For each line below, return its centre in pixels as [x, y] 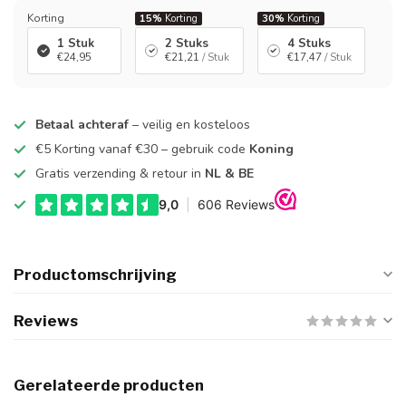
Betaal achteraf [82, 125]
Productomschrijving [95, 275]
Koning [271, 149]
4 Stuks [309, 43]
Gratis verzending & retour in [120, 174]
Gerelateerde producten [109, 385]
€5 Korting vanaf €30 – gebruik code [142, 149]
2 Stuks [187, 43]
